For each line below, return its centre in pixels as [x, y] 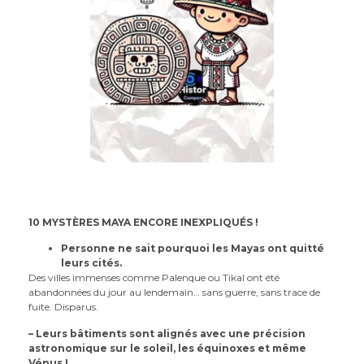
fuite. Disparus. [63, 307]
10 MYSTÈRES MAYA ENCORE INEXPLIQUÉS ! [143, 222]
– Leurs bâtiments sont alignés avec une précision [167, 333]
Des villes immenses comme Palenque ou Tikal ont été [154, 278]
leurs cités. [91, 263]
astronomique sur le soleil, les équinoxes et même [167, 348]
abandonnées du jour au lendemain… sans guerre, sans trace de [174, 292]
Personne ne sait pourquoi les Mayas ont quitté [193, 249]
